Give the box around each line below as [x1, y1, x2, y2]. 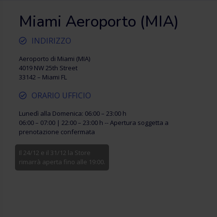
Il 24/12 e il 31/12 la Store [19, 148, 91, 157]
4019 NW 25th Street [19, 63, 77, 72]
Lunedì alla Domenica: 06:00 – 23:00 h [19, 109, 126, 118]
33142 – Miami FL [19, 73, 67, 81]
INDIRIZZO [31, 35, 71, 46]
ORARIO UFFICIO [31, 90, 91, 101]
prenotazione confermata [19, 127, 95, 136]
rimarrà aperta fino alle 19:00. [19, 157, 105, 166]
